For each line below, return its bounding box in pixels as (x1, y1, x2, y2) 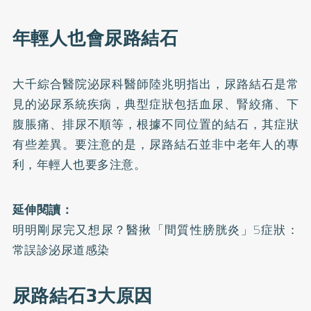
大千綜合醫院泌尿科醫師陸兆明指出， (12, 74, 224, 93)
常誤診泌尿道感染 (12, 240, 110, 259)
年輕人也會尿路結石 (12, 23, 178, 53)
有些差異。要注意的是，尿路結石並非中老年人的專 (12, 135, 299, 153)
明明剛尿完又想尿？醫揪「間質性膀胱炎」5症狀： (12, 220, 299, 239)
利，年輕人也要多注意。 (12, 155, 146, 174)
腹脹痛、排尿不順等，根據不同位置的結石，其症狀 (12, 115, 299, 133)
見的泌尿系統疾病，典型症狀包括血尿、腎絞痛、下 (12, 94, 299, 113)
